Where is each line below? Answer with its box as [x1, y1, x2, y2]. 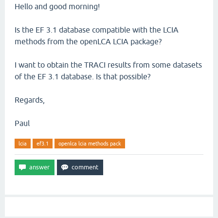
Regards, [15, 95, 45, 104]
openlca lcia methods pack [58, 141, 121, 146]
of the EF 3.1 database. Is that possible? [15, 72, 150, 81]
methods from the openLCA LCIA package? [15, 37, 162, 46]
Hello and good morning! [15, 2, 100, 11]
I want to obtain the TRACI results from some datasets [15, 60, 202, 69]
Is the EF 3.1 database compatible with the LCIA [15, 25, 179, 34]
